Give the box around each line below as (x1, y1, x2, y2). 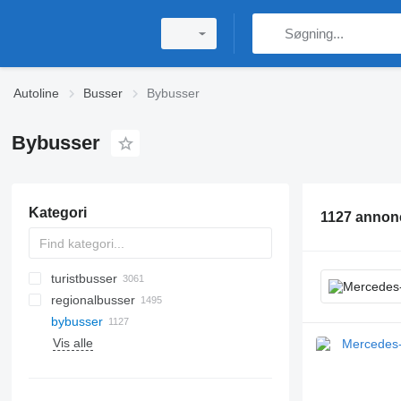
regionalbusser (50, 293, 135, 307)
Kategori (28, 205, 87, 220)
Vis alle (52, 336, 93, 350)
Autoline (13, 86, 59, 100)
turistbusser (50, 271, 117, 286)
